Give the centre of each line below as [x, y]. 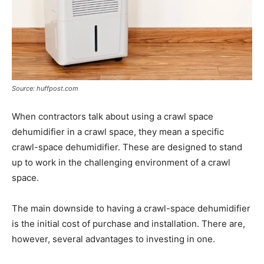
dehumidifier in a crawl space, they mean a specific [118, 131]
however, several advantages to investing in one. [113, 239]
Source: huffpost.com [45, 88]
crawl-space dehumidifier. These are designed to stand [127, 147]
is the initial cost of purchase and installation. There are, [128, 223]
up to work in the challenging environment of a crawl [121, 162]
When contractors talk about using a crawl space [113, 116]
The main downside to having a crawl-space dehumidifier [131, 208]
